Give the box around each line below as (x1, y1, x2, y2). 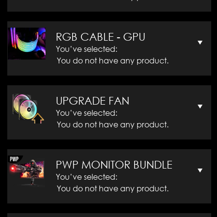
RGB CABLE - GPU (56, 30, 145, 44)
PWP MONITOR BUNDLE (56, 158, 172, 171)
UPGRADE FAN (56, 94, 129, 108)
